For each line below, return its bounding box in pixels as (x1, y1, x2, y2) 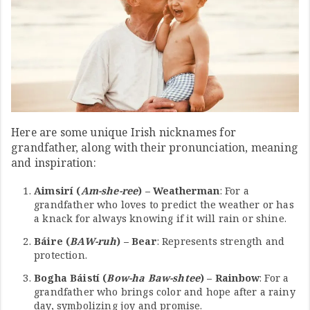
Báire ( (34, 234, 71, 248)
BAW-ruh (70, 234, 117, 248)
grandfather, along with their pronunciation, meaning (11, 140, 298, 156)
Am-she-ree (80, 183, 138, 197)
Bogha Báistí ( (34, 271, 107, 284)
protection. (34, 248, 87, 262)
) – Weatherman (138, 183, 220, 197)
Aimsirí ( (34, 183, 81, 197)
